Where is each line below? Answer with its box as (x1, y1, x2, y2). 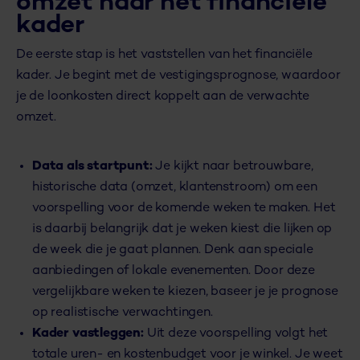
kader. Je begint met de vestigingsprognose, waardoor (16, 69, 341, 84)
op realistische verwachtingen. (32, 306, 213, 321)
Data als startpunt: (32, 160, 153, 174)
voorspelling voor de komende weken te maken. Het (32, 202, 336, 216)
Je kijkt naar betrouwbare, (152, 160, 313, 174)
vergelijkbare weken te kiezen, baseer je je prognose (32, 285, 338, 300)
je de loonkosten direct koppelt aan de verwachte (16, 90, 309, 104)
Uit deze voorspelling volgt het (143, 327, 329, 342)
